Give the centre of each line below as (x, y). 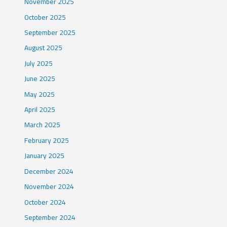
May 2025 (40, 94)
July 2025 (39, 63)
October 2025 (45, 17)
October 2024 (45, 202)
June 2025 (40, 79)
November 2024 (49, 187)
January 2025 (45, 156)
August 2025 (44, 48)
